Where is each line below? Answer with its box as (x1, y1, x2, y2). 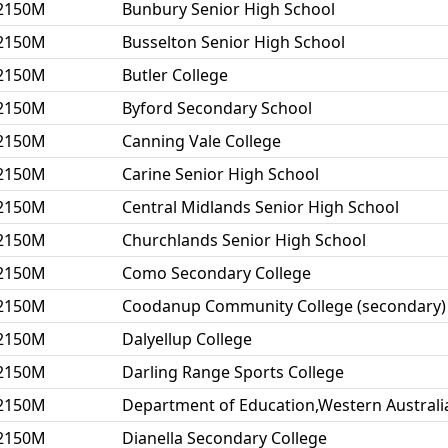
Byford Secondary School (122, 97, 312, 119)
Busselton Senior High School (122, 31, 345, 53)
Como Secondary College (122, 262, 311, 284)
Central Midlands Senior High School (122, 196, 399, 218)
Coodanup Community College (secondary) (122, 295, 446, 317)
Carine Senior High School (122, 163, 319, 185)
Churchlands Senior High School (122, 229, 366, 251)
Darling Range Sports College (122, 361, 344, 383)
